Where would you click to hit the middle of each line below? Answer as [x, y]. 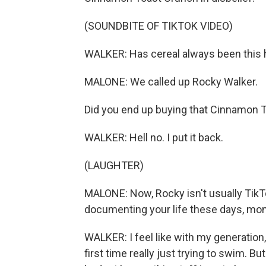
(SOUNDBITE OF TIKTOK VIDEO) [159, 26]
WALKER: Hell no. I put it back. [154, 137]
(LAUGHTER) [114, 165]
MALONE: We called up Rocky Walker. [171, 81]
